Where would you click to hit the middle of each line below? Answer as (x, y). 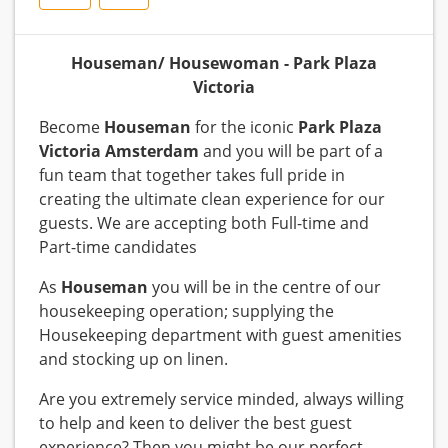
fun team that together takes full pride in (192, 175)
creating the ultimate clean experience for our (212, 199)
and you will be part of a (291, 151)
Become (71, 127)
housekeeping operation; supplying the (186, 311)
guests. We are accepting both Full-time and (204, 223)
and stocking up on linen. (133, 359)
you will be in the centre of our (264, 287)
